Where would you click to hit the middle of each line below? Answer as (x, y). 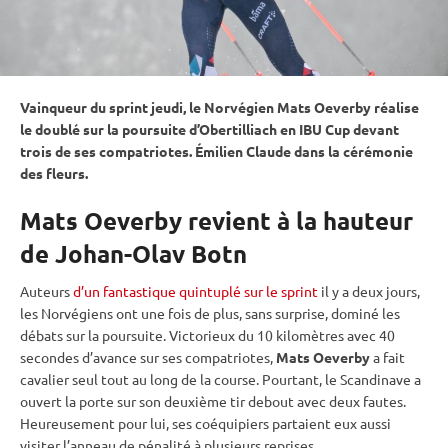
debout (271, 400)
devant (374, 128)
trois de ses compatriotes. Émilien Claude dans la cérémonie (216, 150)
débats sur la (61, 334)
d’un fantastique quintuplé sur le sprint (195, 290)
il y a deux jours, (369, 290)
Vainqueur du (64, 106)
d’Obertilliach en (242, 128)
